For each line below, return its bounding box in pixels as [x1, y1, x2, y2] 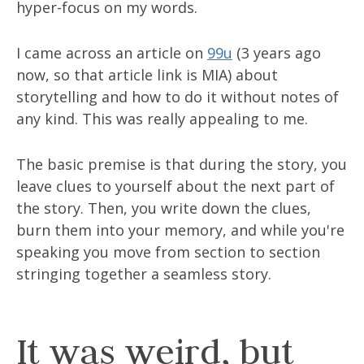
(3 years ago [232, 43, 321, 63]
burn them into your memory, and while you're [16, 220, 344, 240]
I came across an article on [16, 43, 207, 63]
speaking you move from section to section [16, 242, 320, 262]
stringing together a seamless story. [16, 264, 271, 284]
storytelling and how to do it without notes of [16, 87, 339, 106]
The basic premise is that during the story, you [16, 154, 347, 174]
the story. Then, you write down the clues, [16, 198, 311, 218]
